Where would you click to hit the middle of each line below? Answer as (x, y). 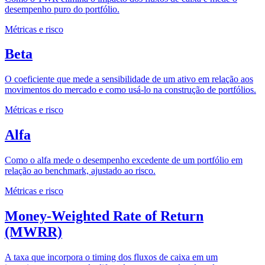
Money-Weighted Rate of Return (104, 216)
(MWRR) (33, 232)
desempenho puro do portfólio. (62, 9)
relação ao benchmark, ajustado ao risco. (80, 171)
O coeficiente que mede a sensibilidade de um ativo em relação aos (129, 79)
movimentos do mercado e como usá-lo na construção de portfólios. (130, 90)
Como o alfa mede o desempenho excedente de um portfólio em (124, 160)
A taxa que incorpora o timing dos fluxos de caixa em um (111, 257)
